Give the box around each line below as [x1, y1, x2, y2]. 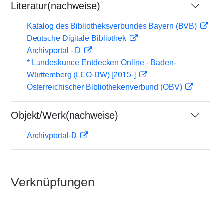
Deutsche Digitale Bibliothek [27, 34, 128, 42]
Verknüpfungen [11, 175, 95, 189]
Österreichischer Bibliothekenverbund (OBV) [27, 83, 184, 91]
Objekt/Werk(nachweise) [11, 110, 118, 121]
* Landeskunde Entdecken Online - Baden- [27, 58, 176, 67]
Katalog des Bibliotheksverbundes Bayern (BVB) [27, 22, 199, 30]
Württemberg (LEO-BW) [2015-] [27, 71, 138, 79]
